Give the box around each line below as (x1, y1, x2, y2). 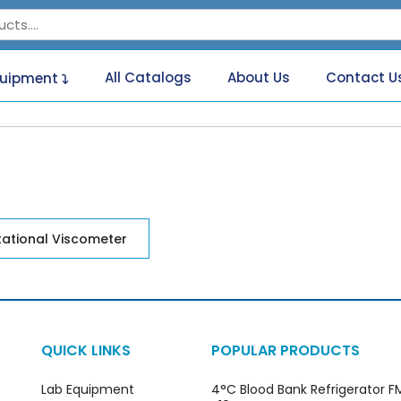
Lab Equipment (41, 380, 134, 398)
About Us (227, 68, 291, 87)
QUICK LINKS (41, 339, 131, 361)
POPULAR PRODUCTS (211, 339, 360, 361)
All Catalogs (105, 68, 192, 87)
